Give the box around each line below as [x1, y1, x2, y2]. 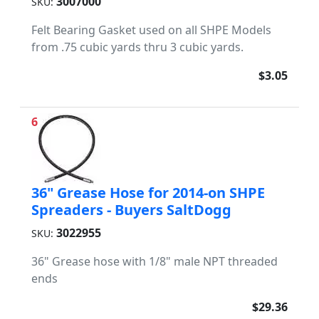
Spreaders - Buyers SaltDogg [31, 199, 231, 219]
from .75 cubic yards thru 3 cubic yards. [31, 38, 244, 55]
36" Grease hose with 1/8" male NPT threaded [31, 253, 278, 269]
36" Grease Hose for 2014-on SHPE [31, 182, 265, 202]
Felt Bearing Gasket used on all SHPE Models [31, 21, 271, 38]
